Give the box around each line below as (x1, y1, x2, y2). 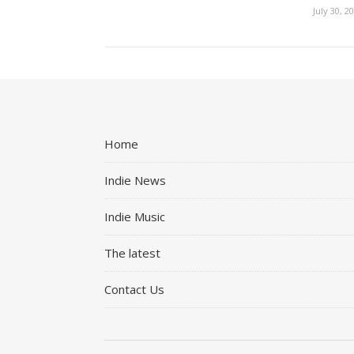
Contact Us (104, 281, 164, 297)
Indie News (104, 171, 166, 188)
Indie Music (104, 208, 165, 224)
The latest (104, 244, 160, 261)
